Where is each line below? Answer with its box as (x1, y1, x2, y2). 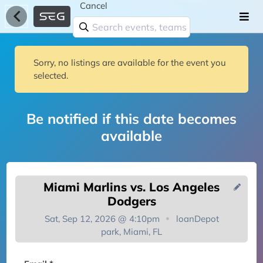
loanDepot (176, 213, 219, 224)
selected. (33, 70, 68, 81)
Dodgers (107, 193, 156, 208)
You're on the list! (69, 237, 194, 256)
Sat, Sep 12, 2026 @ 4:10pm (44, 213, 162, 224)
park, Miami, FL (101, 225, 162, 237)
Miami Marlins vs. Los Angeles (43, 179, 220, 194)
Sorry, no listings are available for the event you (33, 57, 226, 68)
